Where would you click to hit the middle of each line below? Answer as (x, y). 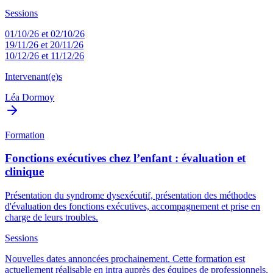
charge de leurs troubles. (51, 218)
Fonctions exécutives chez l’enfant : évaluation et (125, 158)
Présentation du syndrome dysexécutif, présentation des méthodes (130, 196)
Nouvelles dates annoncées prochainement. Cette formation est (125, 259)
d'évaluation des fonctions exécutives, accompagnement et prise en (133, 207)
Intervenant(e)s (34, 76)
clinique (24, 172)
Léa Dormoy (30, 97)
